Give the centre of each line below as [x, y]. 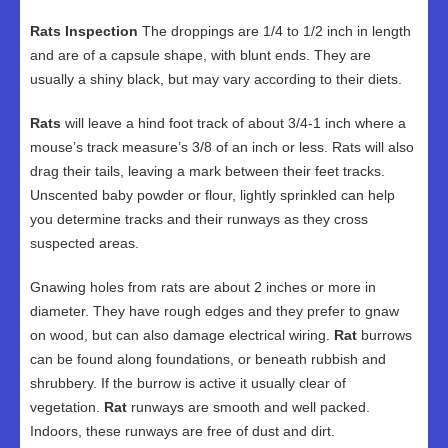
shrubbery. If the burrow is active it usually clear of [188, 383]
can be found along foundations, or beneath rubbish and [208, 359]
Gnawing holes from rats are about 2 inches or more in [203, 287]
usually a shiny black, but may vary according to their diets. [216, 79]
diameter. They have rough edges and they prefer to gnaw [214, 311]
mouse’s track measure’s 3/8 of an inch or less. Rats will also [222, 147]
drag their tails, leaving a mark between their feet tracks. [207, 171]
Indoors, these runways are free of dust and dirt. [182, 431]
